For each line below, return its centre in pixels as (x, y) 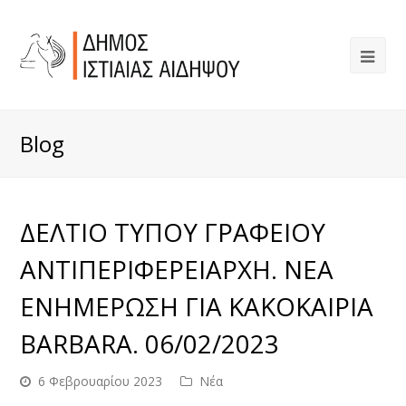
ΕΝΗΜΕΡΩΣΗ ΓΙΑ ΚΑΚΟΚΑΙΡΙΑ (197, 306)
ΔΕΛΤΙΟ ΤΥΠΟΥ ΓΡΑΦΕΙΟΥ (173, 232)
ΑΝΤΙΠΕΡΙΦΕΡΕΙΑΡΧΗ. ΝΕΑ (177, 269)
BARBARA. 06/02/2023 (150, 343)
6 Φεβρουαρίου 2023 (101, 381)
